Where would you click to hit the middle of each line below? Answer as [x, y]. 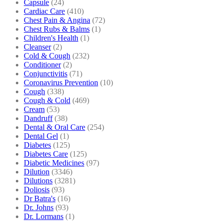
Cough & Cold [47, 100]
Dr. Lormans [44, 216]
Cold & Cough [47, 55]
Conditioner [42, 64]
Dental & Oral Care [55, 127]
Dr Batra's [40, 198]
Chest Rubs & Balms [57, 29]
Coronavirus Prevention [61, 82]
